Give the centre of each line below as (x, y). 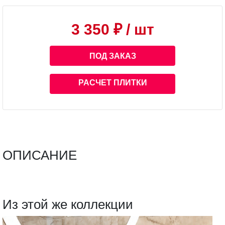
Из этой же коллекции (68, 204)
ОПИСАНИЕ (40, 155)
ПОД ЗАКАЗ (113, 56)
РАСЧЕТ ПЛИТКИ (113, 82)
